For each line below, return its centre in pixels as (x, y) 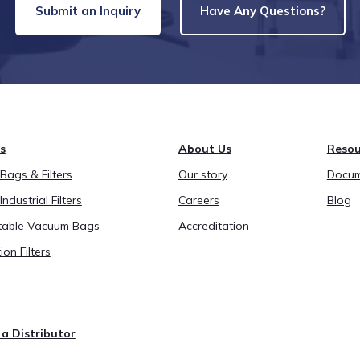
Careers (198, 200)
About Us (205, 149)
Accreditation (213, 226)
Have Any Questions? (262, 11)
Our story (202, 175)
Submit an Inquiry (88, 11)
